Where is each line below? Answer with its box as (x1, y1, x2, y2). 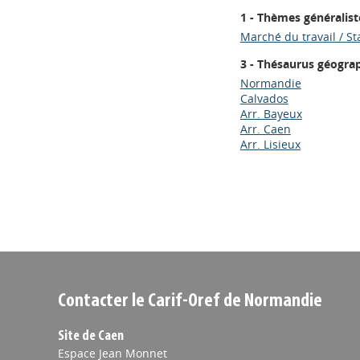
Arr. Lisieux (239, 137, 301, 152)
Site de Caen (58, 329, 124, 344)
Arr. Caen (239, 121, 291, 137)
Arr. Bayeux (239, 106, 302, 121)
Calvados (239, 91, 288, 106)
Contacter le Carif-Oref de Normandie (58, 292, 322, 311)
